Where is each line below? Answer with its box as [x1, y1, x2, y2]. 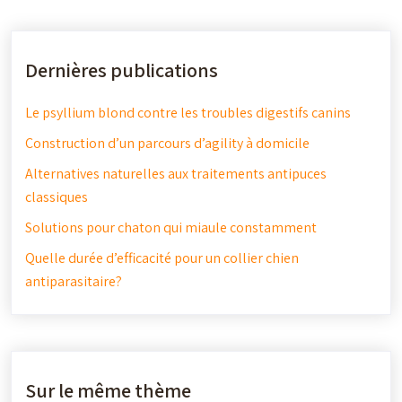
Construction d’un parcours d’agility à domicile [25, 134, 310, 153]
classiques [25, 188, 88, 206]
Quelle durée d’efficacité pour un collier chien [25, 249, 299, 267]
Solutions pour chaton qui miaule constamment [25, 218, 317, 237]
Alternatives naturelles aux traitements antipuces [25, 164, 327, 183]
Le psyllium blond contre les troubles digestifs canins [25, 103, 351, 122]
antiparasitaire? [25, 272, 122, 291]
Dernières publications [25, 57, 218, 83]
